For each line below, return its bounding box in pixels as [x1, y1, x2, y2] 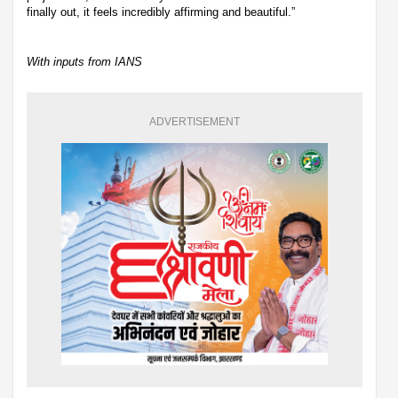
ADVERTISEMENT [149, 115, 240, 128]
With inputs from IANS [27, 54, 142, 68]
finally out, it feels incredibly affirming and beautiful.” [27, 4, 295, 19]
